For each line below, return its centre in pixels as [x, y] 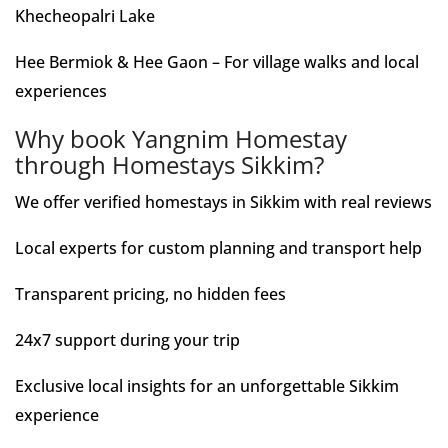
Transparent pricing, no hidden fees [150, 294]
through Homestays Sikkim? [169, 164]
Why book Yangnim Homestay [181, 138]
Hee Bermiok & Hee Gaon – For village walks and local [217, 62]
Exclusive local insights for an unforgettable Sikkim [207, 386]
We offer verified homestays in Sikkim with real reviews [223, 202]
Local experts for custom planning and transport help [218, 248]
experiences [61, 91]
